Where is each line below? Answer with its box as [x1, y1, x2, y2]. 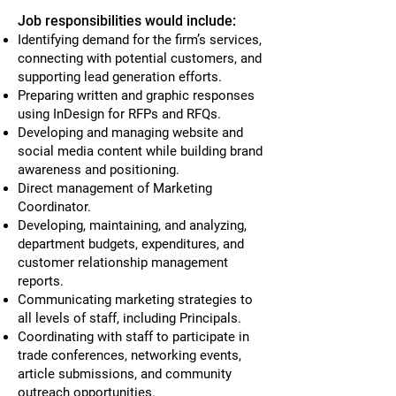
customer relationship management [18, 255, 228, 270]
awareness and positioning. [18, 162, 179, 178]
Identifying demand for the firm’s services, [18, 32, 262, 48]
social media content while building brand [18, 143, 263, 159]
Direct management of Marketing [18, 180, 212, 196]
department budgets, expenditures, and [18, 236, 244, 252]
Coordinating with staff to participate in [18, 329, 249, 345]
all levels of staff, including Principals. [18, 310, 245, 326]
